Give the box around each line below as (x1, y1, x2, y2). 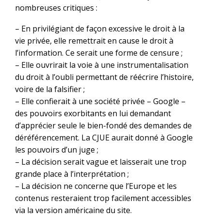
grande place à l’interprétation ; (15, 168, 129, 179)
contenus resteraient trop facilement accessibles (15, 192, 191, 203)
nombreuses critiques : (15, 2, 97, 14)
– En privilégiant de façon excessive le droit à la (15, 23, 185, 34)
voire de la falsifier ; (15, 83, 85, 94)
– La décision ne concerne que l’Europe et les (15, 180, 177, 191)
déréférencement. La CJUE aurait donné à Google (15, 132, 193, 143)
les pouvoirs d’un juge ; (15, 144, 98, 155)
